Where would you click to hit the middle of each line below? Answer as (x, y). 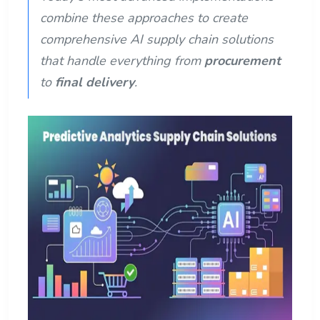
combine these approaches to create (144, 17)
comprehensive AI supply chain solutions (157, 39)
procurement (242, 60)
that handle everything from (122, 60)
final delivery (95, 82)
